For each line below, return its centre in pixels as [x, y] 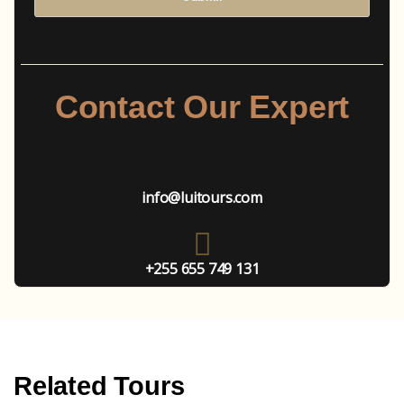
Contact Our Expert [202, 107]
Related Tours [99, 386]
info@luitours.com [202, 197]
